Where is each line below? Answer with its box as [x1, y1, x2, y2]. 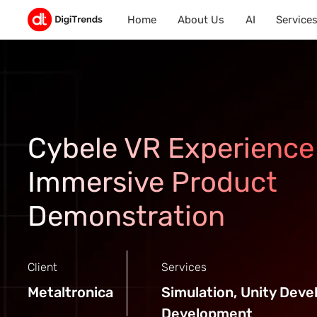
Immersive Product [27, 166, 277, 199]
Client [27, 260, 57, 274]
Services [161, 260, 207, 274]
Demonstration [27, 200, 225, 233]
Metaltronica [27, 284, 113, 301]
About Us [178, 13, 224, 26]
